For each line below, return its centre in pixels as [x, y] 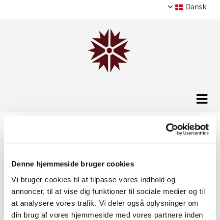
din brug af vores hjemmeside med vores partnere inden [107, 215]
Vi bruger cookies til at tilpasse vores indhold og [93, 179]
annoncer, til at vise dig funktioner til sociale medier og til [108, 191]
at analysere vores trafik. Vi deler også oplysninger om [105, 203]
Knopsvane [54, 142]
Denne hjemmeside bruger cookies [73, 164]
